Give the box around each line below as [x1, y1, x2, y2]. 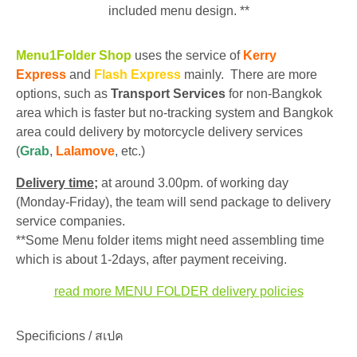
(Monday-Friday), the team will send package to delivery [16, 195, 331, 210]
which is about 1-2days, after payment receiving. [16, 253, 290, 267]
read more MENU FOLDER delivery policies [53, 284, 304, 299]
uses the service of [131, 49, 243, 63]
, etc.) [115, 144, 145, 159]
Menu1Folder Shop [16, 49, 131, 63]
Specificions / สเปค [16, 329, 124, 343]
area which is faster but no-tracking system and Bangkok [16, 106, 333, 120]
